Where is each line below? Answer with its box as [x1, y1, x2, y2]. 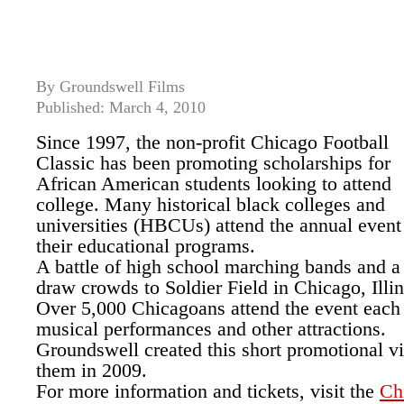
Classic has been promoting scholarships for [36, 151, 390, 174]
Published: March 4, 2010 [36, 98, 206, 116]
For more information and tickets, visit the [36, 380, 380, 402]
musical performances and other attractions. [36, 317, 386, 340]
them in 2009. [36, 359, 147, 381]
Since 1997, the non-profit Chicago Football [36, 131, 389, 153]
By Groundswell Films [36, 78, 185, 96]
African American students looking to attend [36, 172, 391, 195]
